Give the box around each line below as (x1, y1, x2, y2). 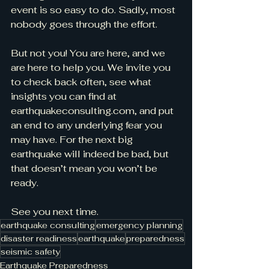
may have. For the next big (11, 133, 135, 146)
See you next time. (11, 205, 98, 218)
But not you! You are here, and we (11, 47, 168, 59)
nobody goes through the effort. (11, 18, 157, 31)
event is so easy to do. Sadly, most (11, 4, 178, 16)
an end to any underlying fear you (11, 119, 165, 131)
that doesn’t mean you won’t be (11, 162, 160, 175)
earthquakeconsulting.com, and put (11, 104, 176, 117)
